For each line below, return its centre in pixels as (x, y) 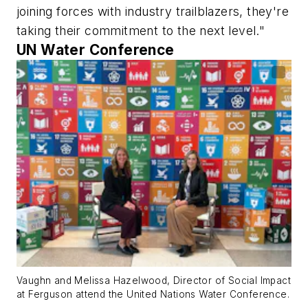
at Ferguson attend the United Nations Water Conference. (153, 295)
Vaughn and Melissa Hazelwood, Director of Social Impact (154, 281)
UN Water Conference (96, 50)
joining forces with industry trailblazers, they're (153, 12)
